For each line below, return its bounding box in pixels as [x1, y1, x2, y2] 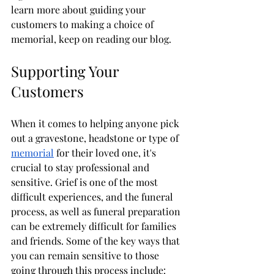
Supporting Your [11, 61, 122, 81]
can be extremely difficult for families [11, 219, 179, 232]
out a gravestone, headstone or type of [11, 131, 181, 144]
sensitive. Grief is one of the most [11, 175, 160, 188]
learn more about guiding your [11, 2, 148, 16]
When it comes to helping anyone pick [11, 116, 182, 130]
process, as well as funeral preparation [11, 204, 183, 218]
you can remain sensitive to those [11, 248, 161, 262]
